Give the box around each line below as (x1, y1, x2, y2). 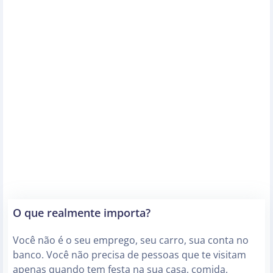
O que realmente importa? (13, 205, 151, 221)
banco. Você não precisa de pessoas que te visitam (13, 248, 246, 262)
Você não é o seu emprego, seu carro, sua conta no (13, 233, 249, 247)
